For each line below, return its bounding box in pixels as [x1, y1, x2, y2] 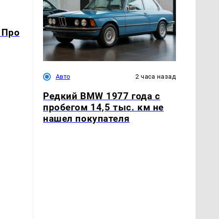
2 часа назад [135, 73, 176, 81]
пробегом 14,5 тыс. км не [43, 101, 164, 113]
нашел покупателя [43, 112, 130, 124]
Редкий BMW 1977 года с [43, 90, 160, 102]
